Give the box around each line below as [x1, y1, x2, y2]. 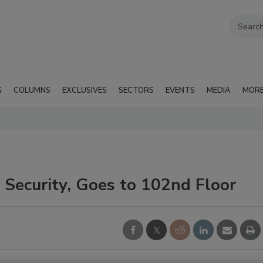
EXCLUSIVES [62, 85, 107, 96]
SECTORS [119, 85, 154, 96]
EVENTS [166, 85, 195, 96]
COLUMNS [14, 85, 50, 96]
